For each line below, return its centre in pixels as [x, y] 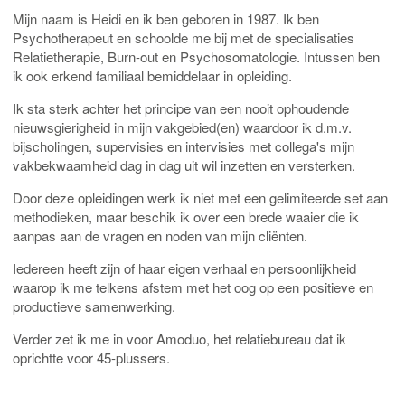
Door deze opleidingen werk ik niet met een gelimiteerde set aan [200, 198]
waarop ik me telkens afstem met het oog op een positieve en [193, 287]
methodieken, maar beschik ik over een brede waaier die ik [186, 217]
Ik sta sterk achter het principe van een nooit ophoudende [181, 108]
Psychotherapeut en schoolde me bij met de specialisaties [184, 38]
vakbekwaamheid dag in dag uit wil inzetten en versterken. [184, 165]
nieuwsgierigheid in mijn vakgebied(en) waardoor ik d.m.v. [182, 127]
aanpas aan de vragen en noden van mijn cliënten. [160, 235]
